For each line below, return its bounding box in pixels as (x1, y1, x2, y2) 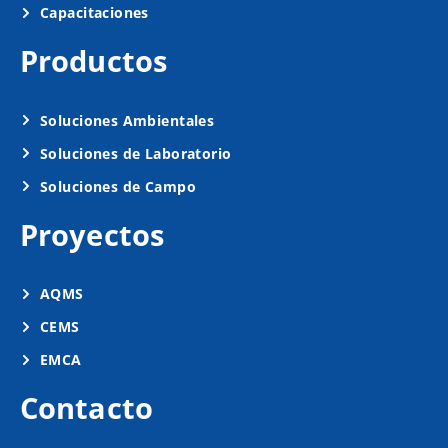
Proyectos (20, 214, 164, 254)
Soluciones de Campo (40, 176, 196, 196)
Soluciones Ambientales (40, 110, 215, 130)
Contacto (20, 388, 153, 428)
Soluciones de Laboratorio (40, 143, 232, 163)
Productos (20, 41, 167, 81)
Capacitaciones (40, 3, 149, 23)
